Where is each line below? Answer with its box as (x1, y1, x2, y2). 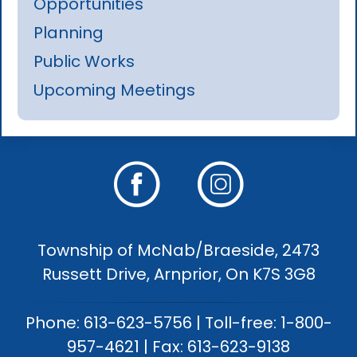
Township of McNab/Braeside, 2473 (37, 238, 320, 261)
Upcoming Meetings (33, 78, 196, 101)
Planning (33, 21, 104, 44)
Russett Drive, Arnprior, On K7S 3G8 (41, 262, 316, 285)
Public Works (33, 49, 135, 73)
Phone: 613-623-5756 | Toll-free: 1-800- (25, 311, 332, 334)
